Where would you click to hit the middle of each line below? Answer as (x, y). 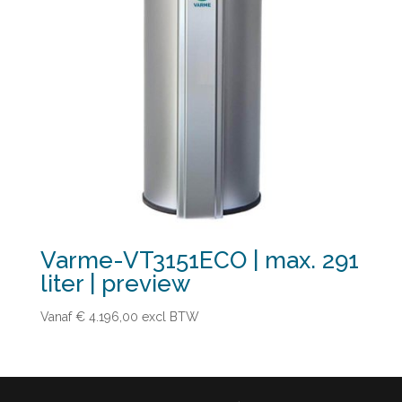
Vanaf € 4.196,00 (89, 316)
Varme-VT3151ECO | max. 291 (199, 260)
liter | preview (115, 283)
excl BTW (168, 316)
